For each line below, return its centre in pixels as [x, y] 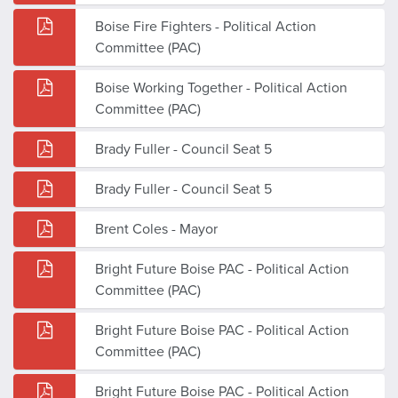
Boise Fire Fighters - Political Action [206, 26]
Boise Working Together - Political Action [221, 88]
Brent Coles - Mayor [156, 229]
